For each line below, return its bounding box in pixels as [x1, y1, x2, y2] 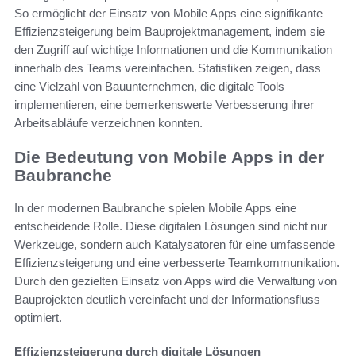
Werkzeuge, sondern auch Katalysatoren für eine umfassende [14, 237, 335, 251]
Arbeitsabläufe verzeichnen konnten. [14, 116, 203, 130]
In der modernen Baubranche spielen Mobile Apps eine [14, 200, 296, 215]
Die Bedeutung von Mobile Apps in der [14, 148, 324, 167]
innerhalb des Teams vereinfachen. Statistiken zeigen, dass [14, 61, 321, 75]
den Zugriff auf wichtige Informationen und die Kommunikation [14, 43, 332, 57]
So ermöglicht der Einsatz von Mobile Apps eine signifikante [14, 6, 323, 21]
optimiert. [14, 310, 62, 324]
